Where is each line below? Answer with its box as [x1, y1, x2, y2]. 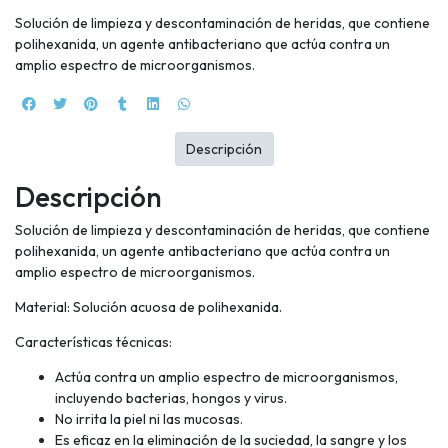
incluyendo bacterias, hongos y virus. [55, 388, 287, 407]
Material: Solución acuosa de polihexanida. [15, 297, 282, 316]
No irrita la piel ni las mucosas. [55, 409, 243, 428]
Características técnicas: [15, 332, 172, 351]
